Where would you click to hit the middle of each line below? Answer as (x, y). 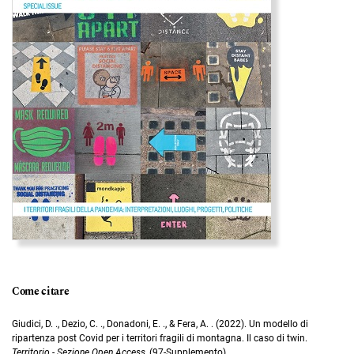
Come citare (41, 291)
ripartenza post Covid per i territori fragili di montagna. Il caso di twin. (160, 338)
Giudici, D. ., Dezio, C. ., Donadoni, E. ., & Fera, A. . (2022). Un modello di (160, 324)
